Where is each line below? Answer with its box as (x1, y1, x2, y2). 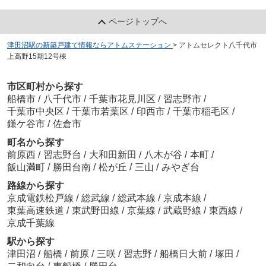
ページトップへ (109, 16, 167, 26)
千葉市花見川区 (88, 94, 156, 104)
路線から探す (7, 180, 64, 191)
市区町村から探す (7, 81, 83, 92)
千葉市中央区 (7, 106, 64, 117)
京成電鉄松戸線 (7, 193, 76, 204)
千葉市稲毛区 (172, 106, 230, 117)
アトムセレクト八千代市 (178, 40, 257, 49)
